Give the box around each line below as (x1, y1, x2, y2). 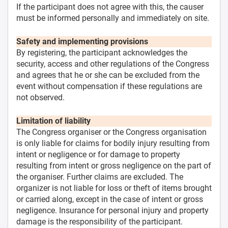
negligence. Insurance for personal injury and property (16, 205, 209, 215)
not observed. (16, 92, 65, 102)
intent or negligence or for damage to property (16, 149, 180, 159)
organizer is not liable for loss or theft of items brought (16, 183, 212, 193)
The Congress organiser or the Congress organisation (16, 127, 207, 137)
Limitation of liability (16, 116, 91, 126)
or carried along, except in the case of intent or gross (16, 194, 203, 204)
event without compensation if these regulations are (16, 81, 202, 91)
